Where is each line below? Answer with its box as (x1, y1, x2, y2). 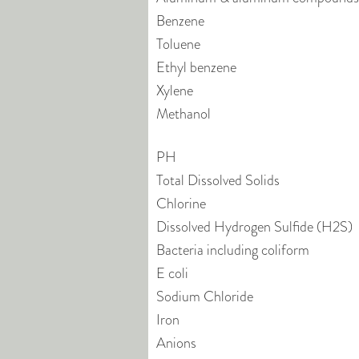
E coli (156, 263, 188, 284)
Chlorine (156, 193, 206, 214)
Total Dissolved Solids (156, 170, 280, 191)
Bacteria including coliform (156, 240, 309, 260)
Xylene (156, 80, 193, 101)
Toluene (156, 34, 200, 54)
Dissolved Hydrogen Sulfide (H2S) (156, 216, 353, 237)
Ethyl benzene (156, 57, 236, 78)
